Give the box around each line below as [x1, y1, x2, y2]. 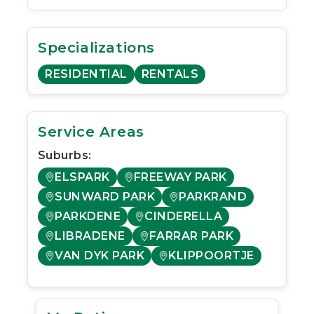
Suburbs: [38, 148, 92, 162]
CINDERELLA [144, 209, 222, 223]
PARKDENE [55, 209, 121, 223]
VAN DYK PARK [55, 248, 144, 262]
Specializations [38, 39, 155, 56]
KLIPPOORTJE [168, 248, 254, 262]
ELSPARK [55, 170, 110, 184]
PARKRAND [179, 189, 247, 203]
